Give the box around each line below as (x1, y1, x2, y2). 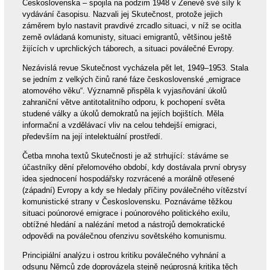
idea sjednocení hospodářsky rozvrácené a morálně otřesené (22, 174, 234, 184)
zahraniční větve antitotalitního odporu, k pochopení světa (22, 98, 225, 107)
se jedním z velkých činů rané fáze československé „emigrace (22, 75, 240, 84)
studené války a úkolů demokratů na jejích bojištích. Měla (22, 109, 224, 119)
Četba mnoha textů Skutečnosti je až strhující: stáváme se (22, 151, 228, 161)
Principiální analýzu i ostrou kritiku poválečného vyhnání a (22, 251, 225, 260)
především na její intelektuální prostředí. (22, 132, 163, 142)
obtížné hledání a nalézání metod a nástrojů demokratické (22, 220, 225, 230)
